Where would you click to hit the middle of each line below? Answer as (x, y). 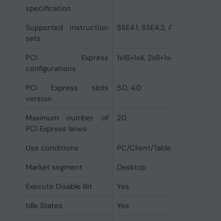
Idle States (44, 206)
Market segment (54, 167)
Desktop (131, 167)
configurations (51, 69)
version (38, 99)
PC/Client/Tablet (145, 148)
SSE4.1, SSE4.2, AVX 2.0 (155, 28)
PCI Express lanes (56, 129)
